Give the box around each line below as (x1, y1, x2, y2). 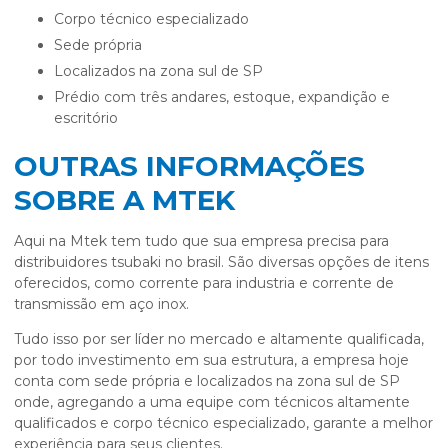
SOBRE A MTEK (14, 183, 235, 218)
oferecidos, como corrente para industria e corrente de (14, 274, 394, 293)
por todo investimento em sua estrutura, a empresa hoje (14, 351, 409, 370)
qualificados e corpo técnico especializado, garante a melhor (14, 414, 433, 433)
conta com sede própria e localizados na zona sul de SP (14, 372, 400, 391)
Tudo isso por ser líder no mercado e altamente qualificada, (14, 330, 424, 349)
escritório (54, 109, 118, 128)
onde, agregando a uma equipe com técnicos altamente (14, 393, 410, 412)
